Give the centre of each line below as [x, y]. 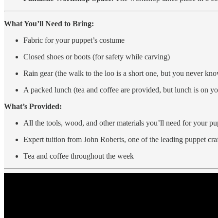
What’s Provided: [33, 106]
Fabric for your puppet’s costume [74, 40]
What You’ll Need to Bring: [49, 23]
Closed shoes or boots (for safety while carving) [97, 56]
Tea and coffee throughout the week [79, 156]
